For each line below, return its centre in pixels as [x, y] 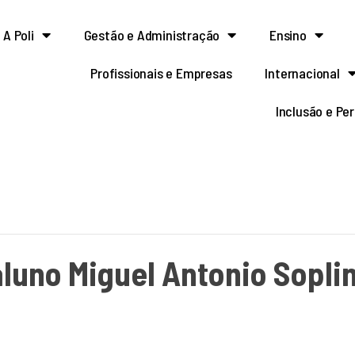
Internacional [302, 73]
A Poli [19, 35]
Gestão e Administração [152, 35]
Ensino [288, 35]
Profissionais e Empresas [161, 73]
